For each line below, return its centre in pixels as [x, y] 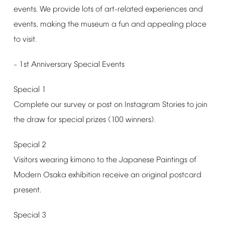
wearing [54, 160]
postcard [185, 175]
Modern [27, 175]
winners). [140, 120]
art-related [124, 10]
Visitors [25, 160]
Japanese [136, 160]
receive [115, 175]
